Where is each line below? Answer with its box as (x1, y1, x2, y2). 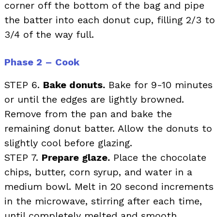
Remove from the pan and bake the (4, 108, 172, 120)
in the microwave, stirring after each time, (4, 195, 202, 207)
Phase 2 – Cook (4, 56, 79, 68)
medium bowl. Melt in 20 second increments (4, 180, 214, 192)
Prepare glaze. (42, 151, 110, 163)
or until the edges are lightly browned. (4, 93, 184, 105)
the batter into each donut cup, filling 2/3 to (4, 14, 215, 26)
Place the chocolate (110, 151, 206, 163)
